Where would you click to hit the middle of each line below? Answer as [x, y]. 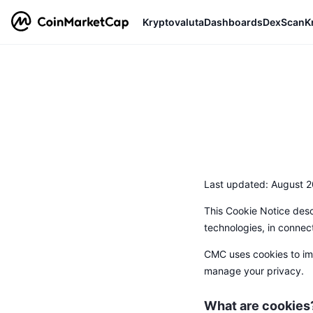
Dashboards [233, 22]
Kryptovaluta [173, 22]
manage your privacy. [254, 271]
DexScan [284, 22]
